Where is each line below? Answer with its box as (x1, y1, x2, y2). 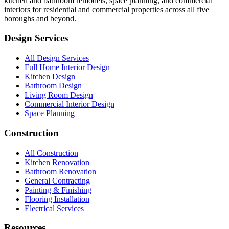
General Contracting (25, 176, 90, 185)
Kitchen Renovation (25, 157, 89, 167)
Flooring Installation (25, 194, 89, 203)
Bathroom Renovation (25, 167, 96, 176)
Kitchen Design (25, 72, 75, 81)
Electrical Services (25, 203, 84, 213)
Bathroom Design (25, 81, 82, 90)
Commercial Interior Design (25, 100, 114, 109)
